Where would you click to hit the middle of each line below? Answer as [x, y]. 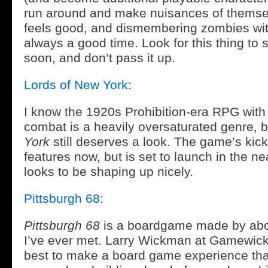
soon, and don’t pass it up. [100, 58]
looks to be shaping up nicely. [109, 171]
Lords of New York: [78, 85]
